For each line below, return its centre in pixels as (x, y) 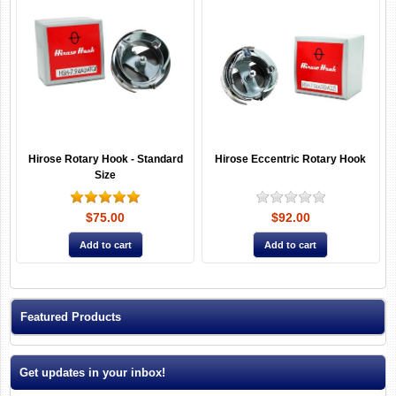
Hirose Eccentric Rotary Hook (291, 159)
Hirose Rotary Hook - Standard (105, 159)
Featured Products (71, 316)
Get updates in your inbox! (93, 372)
